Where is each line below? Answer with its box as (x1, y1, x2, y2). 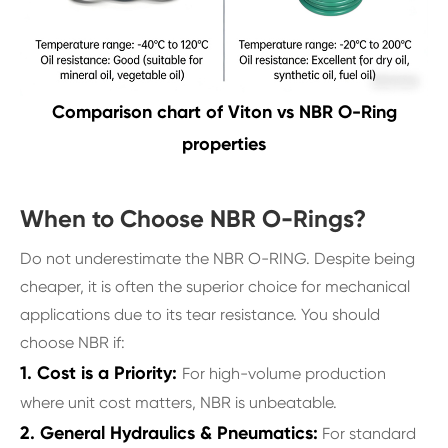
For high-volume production (182, 364, 386, 384)
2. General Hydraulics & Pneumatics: (20, 422, 318, 445)
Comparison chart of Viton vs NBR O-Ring (51, 101, 397, 124)
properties (182, 133, 266, 156)
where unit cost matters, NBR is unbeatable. (20, 393, 337, 413)
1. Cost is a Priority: (20, 362, 182, 385)
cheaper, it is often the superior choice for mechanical (20, 277, 410, 297)
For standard (318, 424, 416, 444)
